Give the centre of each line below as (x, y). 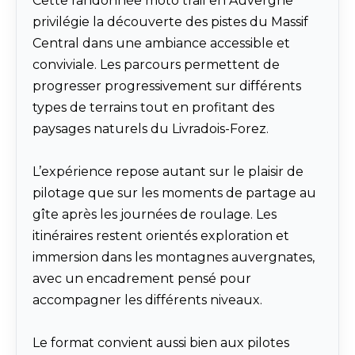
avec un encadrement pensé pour (142, 279)
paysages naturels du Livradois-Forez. (151, 129)
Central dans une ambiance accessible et (161, 44)
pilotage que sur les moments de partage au (174, 193)
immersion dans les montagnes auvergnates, (174, 258)
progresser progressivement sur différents (167, 86)
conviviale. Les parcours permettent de (156, 65)
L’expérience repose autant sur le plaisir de (168, 172)
